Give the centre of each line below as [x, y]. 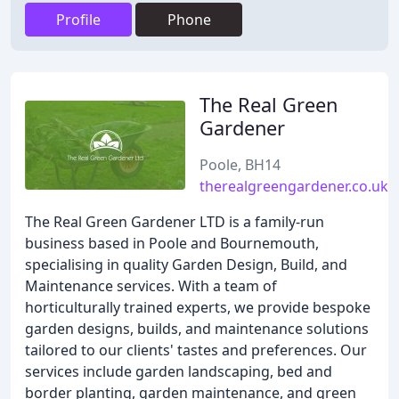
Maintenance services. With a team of [151, 286]
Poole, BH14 [240, 165]
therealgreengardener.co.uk [294, 186]
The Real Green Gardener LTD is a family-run [175, 222]
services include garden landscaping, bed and [179, 371]
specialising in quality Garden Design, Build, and [186, 265]
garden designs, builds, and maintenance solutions [197, 329]
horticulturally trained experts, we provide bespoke [198, 307]
